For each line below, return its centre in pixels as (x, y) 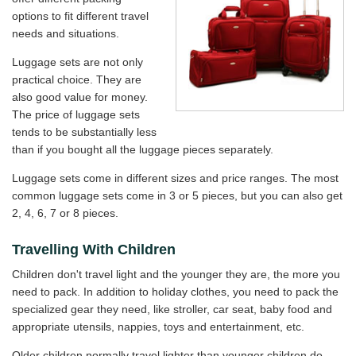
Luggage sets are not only (77, 62)
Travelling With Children (94, 250)
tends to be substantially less (84, 132)
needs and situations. (66, 34)
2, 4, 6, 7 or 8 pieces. (65, 213)
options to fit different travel (80, 16)
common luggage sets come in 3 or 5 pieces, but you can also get (177, 196)
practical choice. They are (77, 80)
